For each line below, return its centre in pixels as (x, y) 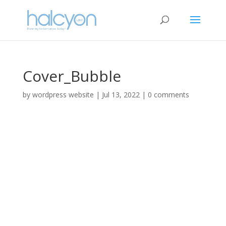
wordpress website (63, 95)
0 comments (168, 95)
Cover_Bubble (72, 76)
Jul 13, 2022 (121, 95)
